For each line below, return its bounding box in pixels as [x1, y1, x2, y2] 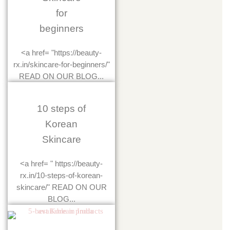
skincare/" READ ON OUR [16, 183, 107, 192]
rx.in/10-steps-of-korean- [20, 171, 103, 180]
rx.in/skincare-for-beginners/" [13, 60, 110, 69]
